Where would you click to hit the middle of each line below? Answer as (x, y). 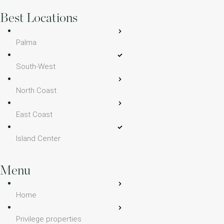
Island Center (38, 138)
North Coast (36, 90)
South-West (36, 66)
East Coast (34, 114)
